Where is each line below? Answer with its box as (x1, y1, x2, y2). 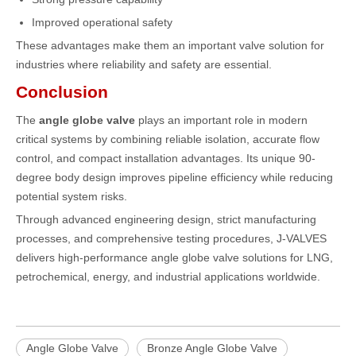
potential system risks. (16, 190, 127, 203)
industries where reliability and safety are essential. (16, 58, 272, 71)
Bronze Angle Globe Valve (147, 342, 277, 354)
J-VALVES (277, 232, 327, 245)
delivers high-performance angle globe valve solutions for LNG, (16, 251, 333, 264)
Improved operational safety (32, 16, 172, 29)
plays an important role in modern (135, 114, 308, 126)
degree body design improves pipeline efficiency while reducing (16, 171, 333, 184)
